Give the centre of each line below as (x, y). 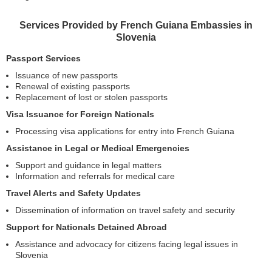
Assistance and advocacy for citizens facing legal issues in (127, 244)
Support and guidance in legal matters (88, 165)
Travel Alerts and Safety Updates (73, 193)
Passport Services (43, 58)
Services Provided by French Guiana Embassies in (136, 25)
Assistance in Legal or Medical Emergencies (98, 148)
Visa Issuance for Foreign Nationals (80, 114)
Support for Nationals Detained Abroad (87, 227)
